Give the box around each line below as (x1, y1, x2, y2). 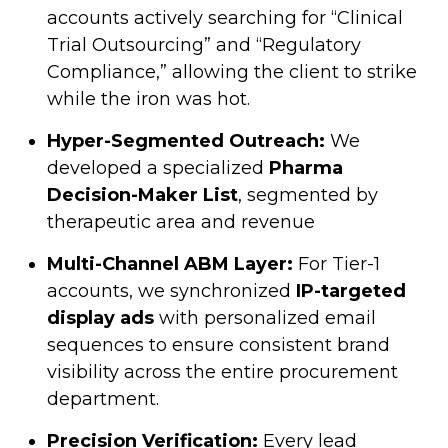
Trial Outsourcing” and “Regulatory (47, 33, 361, 56)
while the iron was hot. (47, 87, 250, 110)
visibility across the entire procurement (47, 360, 398, 383)
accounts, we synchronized (47, 279, 296, 302)
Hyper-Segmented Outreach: (47, 129, 325, 152)
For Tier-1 (293, 252, 380, 275)
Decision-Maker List (47, 183, 238, 206)
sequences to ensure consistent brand (47, 333, 390, 356)
